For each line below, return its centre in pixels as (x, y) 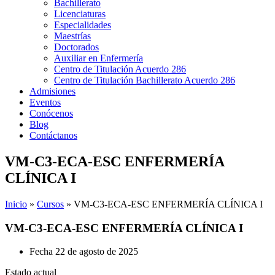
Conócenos (51, 113)
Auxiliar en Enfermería (99, 58)
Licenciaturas (80, 14)
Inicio (16, 204)
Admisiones (52, 91)
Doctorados (76, 47)
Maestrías (72, 36)
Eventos (45, 102)
